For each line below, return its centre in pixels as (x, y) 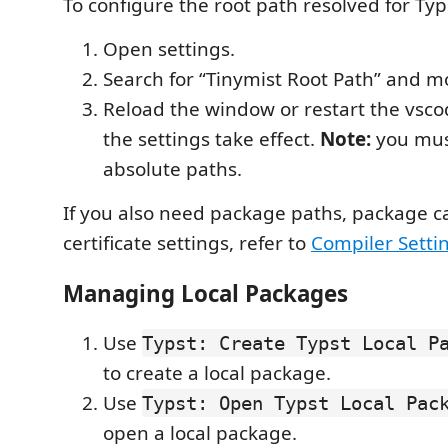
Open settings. (169, 49)
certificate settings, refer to (187, 243)
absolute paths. (172, 169)
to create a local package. (217, 373)
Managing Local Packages (205, 293)
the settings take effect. (211, 139)
